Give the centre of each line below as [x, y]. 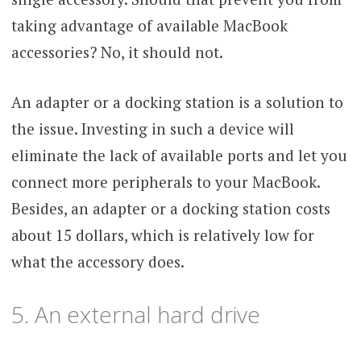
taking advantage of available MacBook [149, 26]
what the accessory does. [98, 261]
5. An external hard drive [135, 315]
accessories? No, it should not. [117, 52]
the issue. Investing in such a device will [152, 128]
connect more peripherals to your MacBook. [165, 181]
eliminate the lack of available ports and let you [179, 155]
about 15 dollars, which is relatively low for [162, 234]
